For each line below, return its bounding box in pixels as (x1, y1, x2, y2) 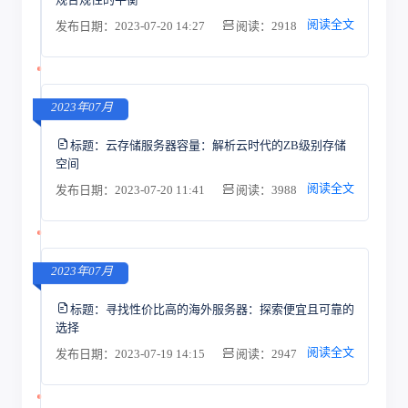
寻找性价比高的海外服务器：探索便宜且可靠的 (105, 301, 354, 316)
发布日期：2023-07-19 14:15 (55, 347, 208, 361)
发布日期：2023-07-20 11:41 (55, 183, 208, 197)
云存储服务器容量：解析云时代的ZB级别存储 (105, 138, 346, 152)
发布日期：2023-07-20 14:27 (55, 19, 208, 33)
